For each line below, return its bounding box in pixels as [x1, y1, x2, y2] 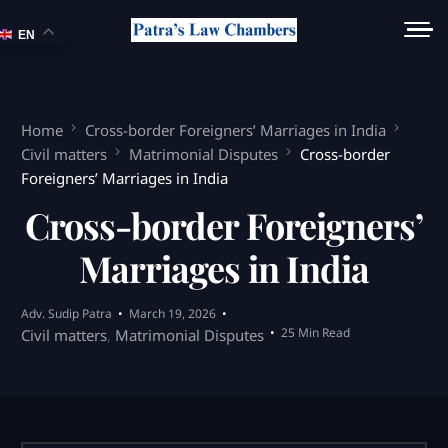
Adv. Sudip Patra [21, 305, 113, 323]
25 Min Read [281, 324, 351, 342]
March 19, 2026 [129, 305, 217, 323]
